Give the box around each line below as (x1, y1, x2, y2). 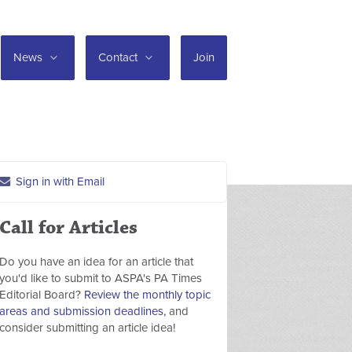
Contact (98, 50, 141, 64)
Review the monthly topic (84, 288, 211, 302)
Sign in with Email (13, 174, 104, 189)
